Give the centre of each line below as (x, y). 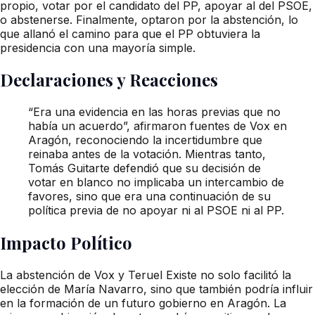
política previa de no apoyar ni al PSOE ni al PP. (156, 211)
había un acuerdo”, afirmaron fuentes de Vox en (157, 126)
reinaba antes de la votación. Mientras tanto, (147, 154)
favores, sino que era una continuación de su (149, 197)
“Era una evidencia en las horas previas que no (154, 112)
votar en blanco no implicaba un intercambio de (156, 182)
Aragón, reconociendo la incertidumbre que (145, 140)
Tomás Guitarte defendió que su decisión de (144, 168)
